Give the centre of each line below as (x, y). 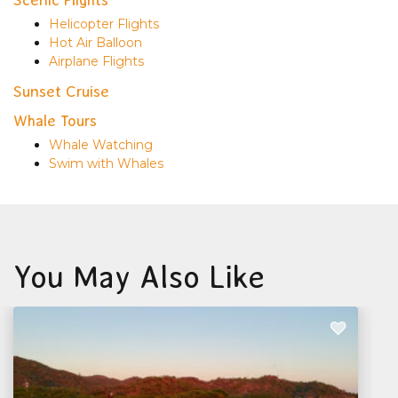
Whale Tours (55, 120)
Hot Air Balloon (96, 42)
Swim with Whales (106, 163)
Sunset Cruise (61, 91)
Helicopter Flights (104, 24)
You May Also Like (139, 276)
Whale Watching (101, 144)
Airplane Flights (96, 61)
